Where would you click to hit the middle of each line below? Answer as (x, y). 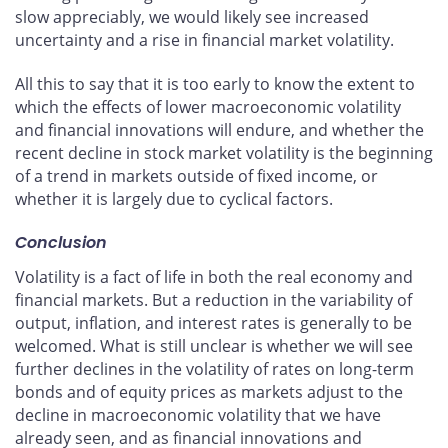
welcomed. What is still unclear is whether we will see (214, 346)
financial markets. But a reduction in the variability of (213, 300)
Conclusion (61, 243)
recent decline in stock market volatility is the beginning (224, 152)
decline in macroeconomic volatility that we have (198, 415)
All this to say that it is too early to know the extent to (215, 83)
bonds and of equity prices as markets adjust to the (209, 392)
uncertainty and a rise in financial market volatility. (204, 39)
